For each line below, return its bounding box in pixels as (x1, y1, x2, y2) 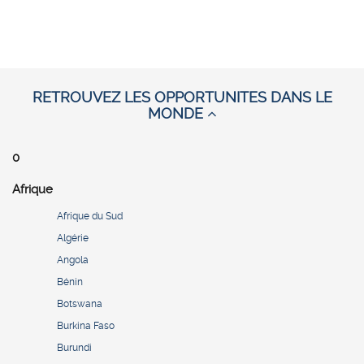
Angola (57, 254, 89, 266)
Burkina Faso (57, 320, 115, 332)
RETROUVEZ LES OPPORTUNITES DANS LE (32, 89, 332, 106)
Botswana (57, 298, 102, 310)
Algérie (57, 232, 89, 245)
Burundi (57, 342, 92, 354)
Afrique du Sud (57, 210, 123, 223)
